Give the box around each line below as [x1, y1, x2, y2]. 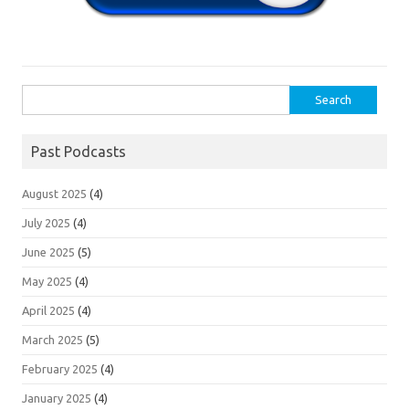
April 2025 [22, 304, 75, 318]
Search [21, 89, 58, 102]
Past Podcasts [31, 143, 126, 161]
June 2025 [22, 246, 75, 259]
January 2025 [22, 392, 91, 405]
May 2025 [22, 275, 72, 288]
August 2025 [22, 187, 87, 201]
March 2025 [22, 333, 83, 347]
